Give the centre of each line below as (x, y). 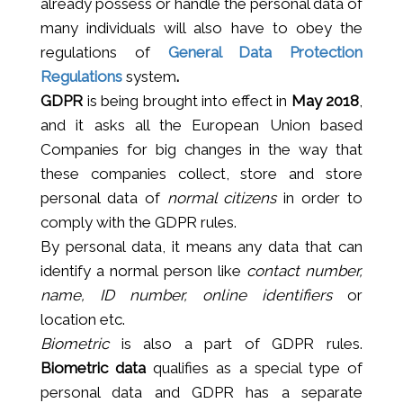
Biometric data (94, 367)
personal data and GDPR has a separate (201, 392)
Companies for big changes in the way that (201, 149)
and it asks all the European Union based (201, 125)
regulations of (104, 52)
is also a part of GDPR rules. (236, 343)
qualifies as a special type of (255, 367)
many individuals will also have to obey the (201, 27)
